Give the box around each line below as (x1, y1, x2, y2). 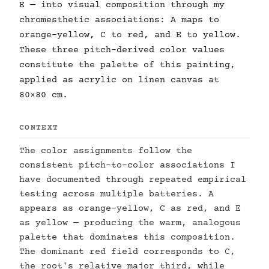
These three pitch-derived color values (19, 45, 225, 55)
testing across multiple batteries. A (19, 189, 214, 199)
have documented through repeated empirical (19, 175, 246, 185)
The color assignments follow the (19, 146, 192, 156)
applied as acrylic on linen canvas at (19, 75, 219, 85)
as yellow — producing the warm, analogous (19, 218, 241, 228)
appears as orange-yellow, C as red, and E (19, 204, 241, 214)
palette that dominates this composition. (19, 232, 235, 243)
